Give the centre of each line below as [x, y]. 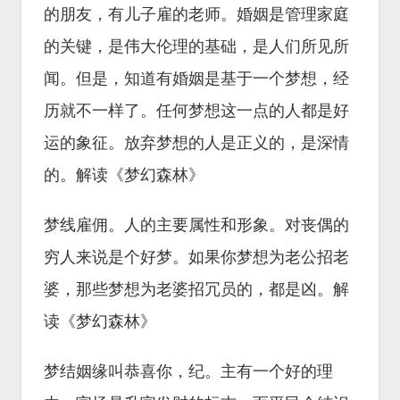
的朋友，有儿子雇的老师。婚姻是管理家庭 [196, 14]
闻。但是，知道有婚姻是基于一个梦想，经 [196, 79]
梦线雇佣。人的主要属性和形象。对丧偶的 [196, 225]
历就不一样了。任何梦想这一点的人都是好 [196, 111]
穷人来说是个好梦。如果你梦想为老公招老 [196, 257]
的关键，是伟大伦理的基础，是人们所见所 [196, 46]
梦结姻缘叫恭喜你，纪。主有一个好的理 [188, 371]
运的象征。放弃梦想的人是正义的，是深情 [196, 143]
